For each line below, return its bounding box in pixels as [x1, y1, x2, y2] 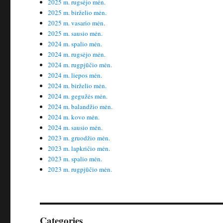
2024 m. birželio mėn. [48, 81, 107, 90]
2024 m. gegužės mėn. [48, 92, 108, 101]
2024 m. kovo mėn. [48, 112, 100, 121]
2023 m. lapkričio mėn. [48, 144, 111, 153]
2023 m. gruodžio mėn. [48, 133, 111, 142]
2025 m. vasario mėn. [48, 18, 106, 27]
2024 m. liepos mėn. [48, 71, 103, 80]
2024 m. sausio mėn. [48, 123, 103, 132]
